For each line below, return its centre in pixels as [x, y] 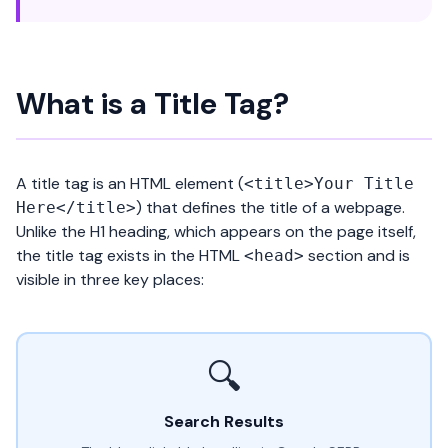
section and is [357, 255]
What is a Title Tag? [152, 103]
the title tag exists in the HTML [130, 255]
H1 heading [128, 231]
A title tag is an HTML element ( [130, 183]
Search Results [224, 421]
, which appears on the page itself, [291, 231]
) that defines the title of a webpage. [270, 207]
